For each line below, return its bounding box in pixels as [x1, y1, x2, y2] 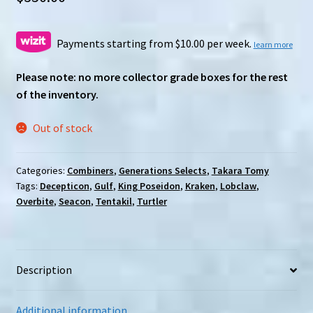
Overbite [15, 195, 54, 208]
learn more [253, 39, 293, 50]
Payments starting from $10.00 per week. [54, 36, 254, 51]
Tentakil [95, 195, 132, 208]
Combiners [66, 164, 114, 177]
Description [15, 263, 72, 277]
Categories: [15, 164, 67, 177]
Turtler [136, 195, 167, 208]
